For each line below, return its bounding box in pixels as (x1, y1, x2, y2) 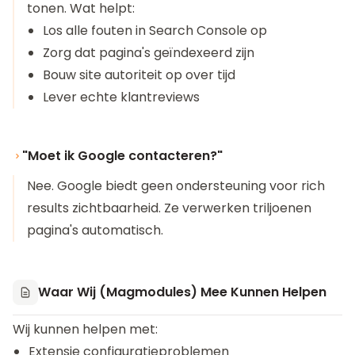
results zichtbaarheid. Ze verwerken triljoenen (27, 199, 311, 217)
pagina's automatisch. (27, 221, 163, 239)
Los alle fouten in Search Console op (43, 21, 267, 40)
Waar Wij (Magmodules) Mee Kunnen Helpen (38, 283, 326, 301)
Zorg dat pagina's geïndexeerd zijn (43, 44, 254, 62)
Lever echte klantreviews (43, 88, 200, 106)
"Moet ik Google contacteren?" (22, 147, 223, 165)
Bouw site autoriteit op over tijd (43, 66, 235, 84)
